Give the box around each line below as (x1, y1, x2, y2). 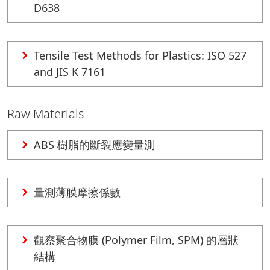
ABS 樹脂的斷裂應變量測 (34, 137, 155, 152)
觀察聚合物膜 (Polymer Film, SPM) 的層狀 (34, 233, 239, 247)
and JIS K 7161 (34, 64, 105, 79)
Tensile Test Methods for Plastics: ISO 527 (34, 48, 246, 63)
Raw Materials (7, 105, 84, 122)
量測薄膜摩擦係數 (34, 185, 121, 199)
